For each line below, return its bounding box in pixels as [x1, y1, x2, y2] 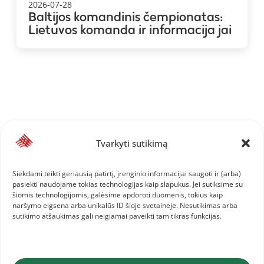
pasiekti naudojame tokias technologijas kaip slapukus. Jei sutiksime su [12, 179, 243, 189]
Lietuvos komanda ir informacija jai [28, 22, 232, 38]
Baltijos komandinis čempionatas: [28, 9, 223, 25]
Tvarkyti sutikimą [96, 137, 168, 149]
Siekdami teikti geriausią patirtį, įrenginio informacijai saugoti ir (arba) [12, 169, 241, 179]
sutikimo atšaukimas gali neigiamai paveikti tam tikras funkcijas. [12, 211, 222, 221]
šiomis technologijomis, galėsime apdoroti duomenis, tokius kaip [12, 190, 223, 200]
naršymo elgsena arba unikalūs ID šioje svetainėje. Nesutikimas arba [12, 200, 237, 210]
